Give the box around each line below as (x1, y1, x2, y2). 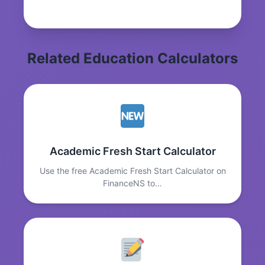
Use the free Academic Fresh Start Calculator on (39, 166, 226, 176)
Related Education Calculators (27, 50, 238, 67)
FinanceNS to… (103, 178, 162, 189)
